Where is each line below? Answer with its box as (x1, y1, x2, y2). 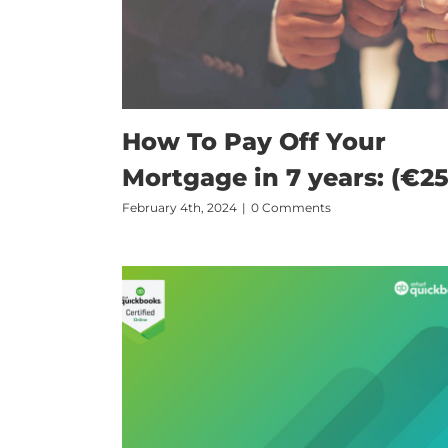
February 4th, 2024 (122, 199, 237, 215)
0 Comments (251, 199, 331, 215)
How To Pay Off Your (122, 126, 386, 156)
